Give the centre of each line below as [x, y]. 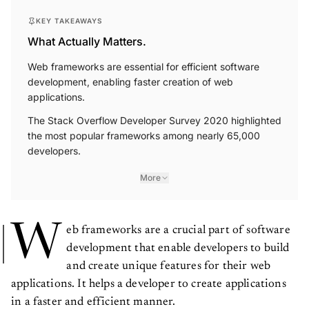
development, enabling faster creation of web [130, 82]
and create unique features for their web [169, 267]
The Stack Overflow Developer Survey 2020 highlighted [154, 121]
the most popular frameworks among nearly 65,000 [144, 136]
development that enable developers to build [178, 249]
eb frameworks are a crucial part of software [178, 231]
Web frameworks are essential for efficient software [143, 67]
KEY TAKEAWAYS [69, 21]
